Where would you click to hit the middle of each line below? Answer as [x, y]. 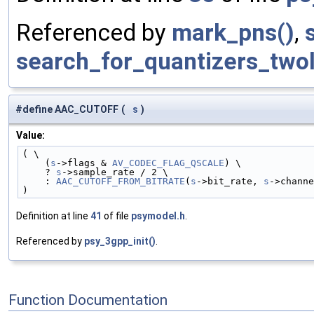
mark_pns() [233, 33]
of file [116, 216]
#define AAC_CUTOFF [67, 110]
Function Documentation [88, 300]
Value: [30, 136]
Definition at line [53, 216]
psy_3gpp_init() [120, 241]
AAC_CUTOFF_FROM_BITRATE [121, 182]
